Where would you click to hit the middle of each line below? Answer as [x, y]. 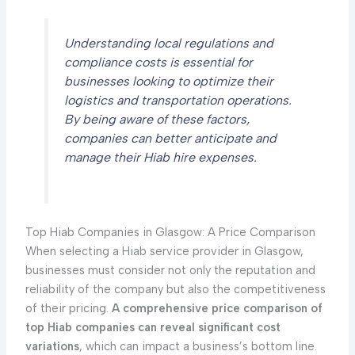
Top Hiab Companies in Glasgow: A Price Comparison [170, 232]
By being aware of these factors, [157, 120]
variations [52, 346]
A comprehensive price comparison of [217, 308]
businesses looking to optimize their [168, 82]
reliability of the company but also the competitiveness [175, 289]
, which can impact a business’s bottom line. [198, 346]
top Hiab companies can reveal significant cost [153, 327]
